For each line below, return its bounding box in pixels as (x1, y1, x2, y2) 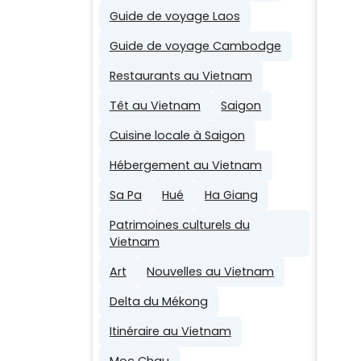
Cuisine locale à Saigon (109, 127, 245, 143)
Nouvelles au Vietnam (147, 263, 275, 280)
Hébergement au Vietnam (109, 156, 262, 173)
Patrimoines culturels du (109, 216, 250, 233)
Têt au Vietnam (109, 97, 201, 114)
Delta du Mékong (109, 293, 208, 309)
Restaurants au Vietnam (109, 67, 252, 84)
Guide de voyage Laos (109, 7, 240, 24)
